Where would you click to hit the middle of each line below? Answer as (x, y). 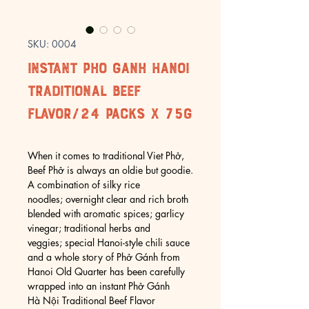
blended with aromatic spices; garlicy (106, 213)
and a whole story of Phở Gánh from (104, 257)
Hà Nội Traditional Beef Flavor (91, 300)
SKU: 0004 (52, 44)
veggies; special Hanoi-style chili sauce (109, 242)
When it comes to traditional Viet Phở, (106, 156)
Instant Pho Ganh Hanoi (108, 69)
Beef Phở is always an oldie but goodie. (110, 170)
